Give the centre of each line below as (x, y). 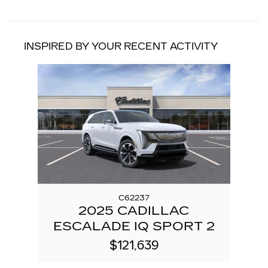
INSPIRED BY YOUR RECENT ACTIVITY (121, 46)
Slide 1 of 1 (28, 68)
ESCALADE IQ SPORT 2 (134, 226)
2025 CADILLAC (134, 210)
